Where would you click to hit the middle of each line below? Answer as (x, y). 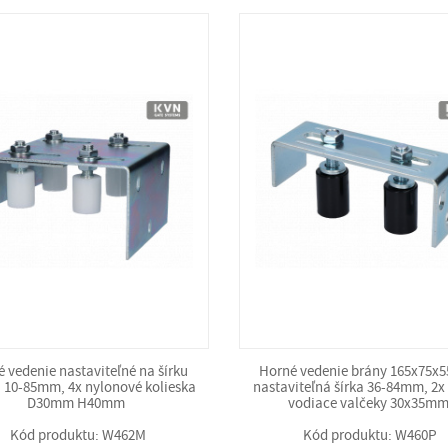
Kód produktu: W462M (77, 435)
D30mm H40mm (78, 403)
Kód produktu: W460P (370, 435)
